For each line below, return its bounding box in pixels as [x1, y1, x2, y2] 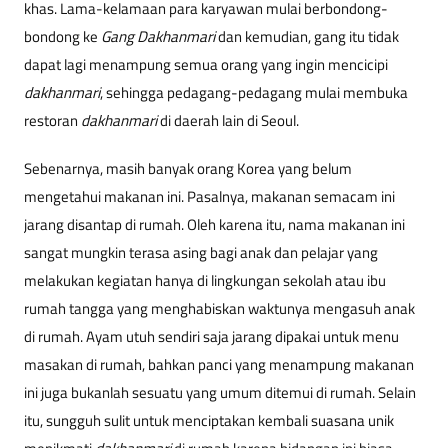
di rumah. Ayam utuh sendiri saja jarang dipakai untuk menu [24, 325, 399, 349]
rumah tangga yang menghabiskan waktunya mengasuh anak [24, 297, 415, 321]
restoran [24, 109, 81, 133]
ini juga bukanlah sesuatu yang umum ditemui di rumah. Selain [24, 381, 416, 405]
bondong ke [24, 25, 101, 49]
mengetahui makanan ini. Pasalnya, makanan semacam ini [24, 185, 395, 209]
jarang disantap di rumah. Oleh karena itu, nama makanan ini [24, 213, 405, 237]
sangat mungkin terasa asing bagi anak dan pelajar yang [24, 241, 378, 265]
